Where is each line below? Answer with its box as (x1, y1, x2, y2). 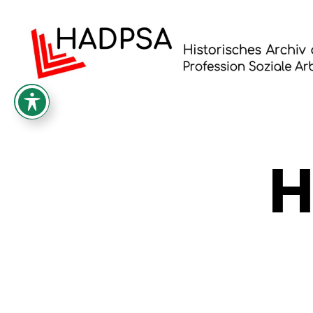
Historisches (27, 81, 100, 96)
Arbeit (27, 158, 63, 173)
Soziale (27, 143, 69, 158)
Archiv (27, 96, 66, 112)
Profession (27, 127, 89, 143)
